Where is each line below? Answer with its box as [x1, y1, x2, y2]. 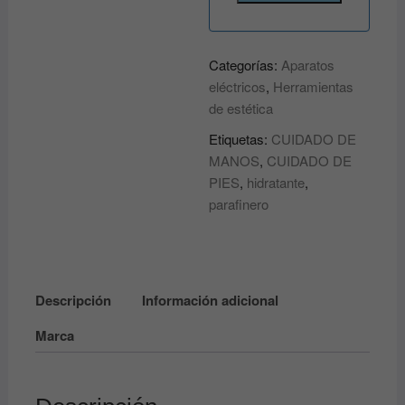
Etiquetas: [209, 129, 272, 148]
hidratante [247, 173, 306, 192]
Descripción [34, 289, 111, 310]
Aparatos [281, 55, 335, 74]
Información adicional [141, 289, 278, 310]
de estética [209, 99, 274, 118]
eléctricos [209, 77, 267, 96]
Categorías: [209, 55, 282, 74]
